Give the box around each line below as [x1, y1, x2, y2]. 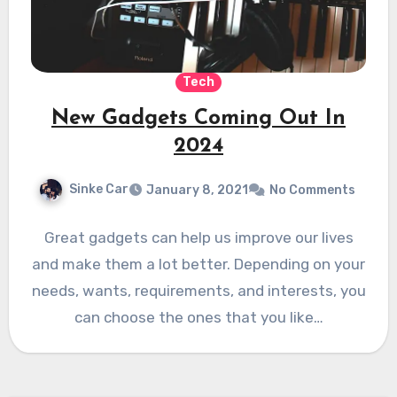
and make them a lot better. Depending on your [32, 255, 365, 274]
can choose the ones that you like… [74, 308, 323, 327]
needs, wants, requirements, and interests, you [31, 282, 366, 300]
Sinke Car [68, 182, 128, 198]
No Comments [269, 183, 355, 198]
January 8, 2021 [145, 183, 248, 198]
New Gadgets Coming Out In [51, 108, 346, 130]
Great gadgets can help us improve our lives [43, 229, 354, 247]
